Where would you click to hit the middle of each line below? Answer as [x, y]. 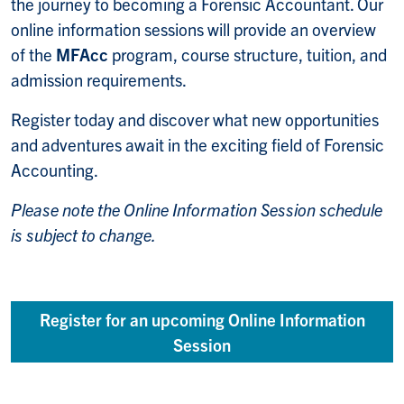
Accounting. [55, 170]
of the [33, 55]
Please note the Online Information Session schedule [197, 210]
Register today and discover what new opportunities [195, 119]
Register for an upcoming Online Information [202, 320]
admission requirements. [99, 80]
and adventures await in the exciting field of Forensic [197, 145]
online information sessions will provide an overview [193, 29]
